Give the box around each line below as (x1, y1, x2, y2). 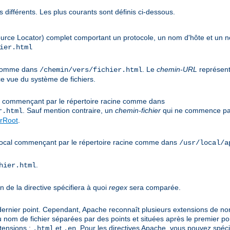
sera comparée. (127, 183, 181, 192)
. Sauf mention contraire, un (23, 106, 115, 115)
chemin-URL (157, 65, 197, 74)
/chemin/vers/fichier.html (40, 66, 142, 74)
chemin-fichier (115, 106, 161, 115)
